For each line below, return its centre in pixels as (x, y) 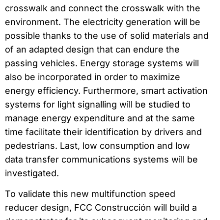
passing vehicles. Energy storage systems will (102, 63)
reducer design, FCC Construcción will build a (101, 208)
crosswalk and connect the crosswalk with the (103, 8)
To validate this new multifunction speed (90, 194)
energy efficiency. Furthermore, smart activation (106, 90)
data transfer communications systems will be (101, 159)
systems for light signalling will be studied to (98, 104)
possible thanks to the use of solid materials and (107, 35)
